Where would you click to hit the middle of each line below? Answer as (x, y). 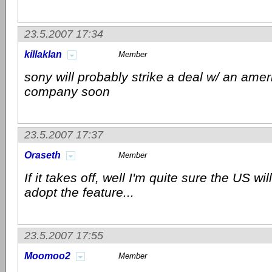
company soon (67, 91)
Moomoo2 (47, 256)
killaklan (43, 54)
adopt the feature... (79, 192)
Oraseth (42, 155)
